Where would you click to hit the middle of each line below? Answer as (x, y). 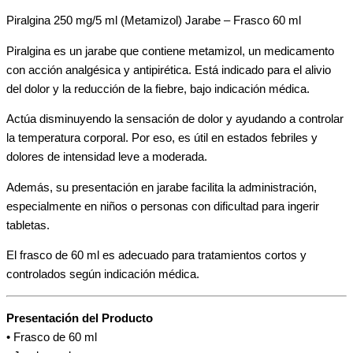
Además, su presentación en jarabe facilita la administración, (162, 187)
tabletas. (28, 225)
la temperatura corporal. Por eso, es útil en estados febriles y (162, 138)
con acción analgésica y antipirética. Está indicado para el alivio (169, 70)
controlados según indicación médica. (103, 275)
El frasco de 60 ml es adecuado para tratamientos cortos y (156, 256)
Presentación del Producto (80, 318)
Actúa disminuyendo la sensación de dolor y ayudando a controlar (175, 119)
